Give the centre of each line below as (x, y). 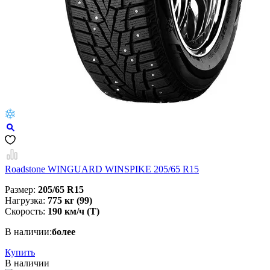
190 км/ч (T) (74, 212)
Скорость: (26, 212)
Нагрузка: (26, 201)
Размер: (21, 190)
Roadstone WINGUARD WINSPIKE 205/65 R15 (102, 169)
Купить (20, 253)
